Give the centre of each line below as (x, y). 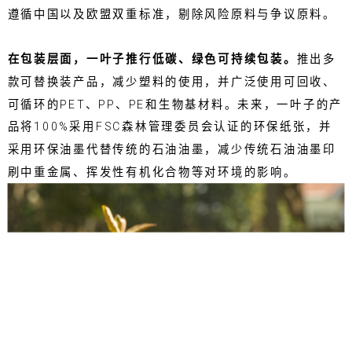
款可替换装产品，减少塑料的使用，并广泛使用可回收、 (172, 82)
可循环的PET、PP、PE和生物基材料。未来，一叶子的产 (175, 104)
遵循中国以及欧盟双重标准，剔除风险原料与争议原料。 (172, 14)
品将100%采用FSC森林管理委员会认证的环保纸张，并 (170, 127)
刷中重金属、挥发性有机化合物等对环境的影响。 (152, 172)
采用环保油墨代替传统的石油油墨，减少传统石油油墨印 (172, 149)
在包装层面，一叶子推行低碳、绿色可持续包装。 (152, 59)
